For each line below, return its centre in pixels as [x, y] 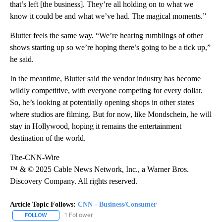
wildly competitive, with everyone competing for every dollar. [106, 91]
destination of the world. [48, 138]
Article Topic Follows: [43, 205]
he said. [22, 59]
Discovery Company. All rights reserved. [74, 181]
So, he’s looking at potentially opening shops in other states [102, 103]
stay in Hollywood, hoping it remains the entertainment [96, 126]
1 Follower [79, 215]
